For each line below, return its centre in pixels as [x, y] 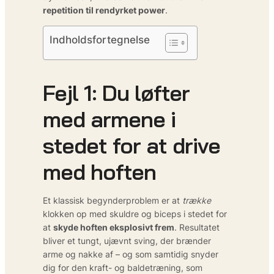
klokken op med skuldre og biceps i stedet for [135, 213]
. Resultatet [197, 227]
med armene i [109, 119]
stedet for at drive [131, 145]
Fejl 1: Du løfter [116, 92]
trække [197, 200]
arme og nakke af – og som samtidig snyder [131, 254]
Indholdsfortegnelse [100, 40]
